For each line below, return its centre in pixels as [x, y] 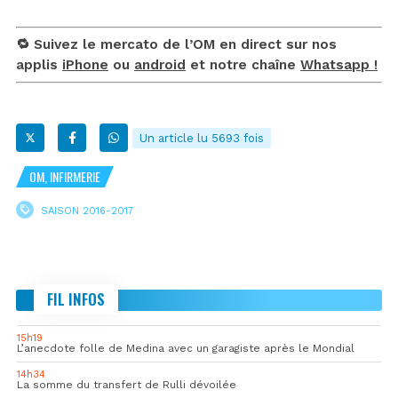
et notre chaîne [243, 65]
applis [39, 65]
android [160, 65]
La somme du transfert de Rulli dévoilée [127, 385]
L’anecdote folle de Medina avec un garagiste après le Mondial [186, 349]
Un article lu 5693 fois [202, 139]
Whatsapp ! [339, 65]
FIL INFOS [76, 299]
